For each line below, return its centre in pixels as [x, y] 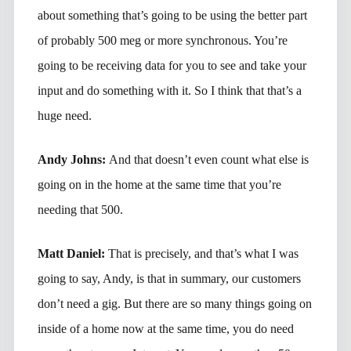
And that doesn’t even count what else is [208, 159]
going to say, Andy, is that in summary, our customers [169, 278]
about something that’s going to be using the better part [172, 15]
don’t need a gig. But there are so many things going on [174, 303]
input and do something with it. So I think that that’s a [169, 90]
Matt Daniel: [72, 253]
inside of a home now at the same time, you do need [165, 328]
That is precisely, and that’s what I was [203, 253]
